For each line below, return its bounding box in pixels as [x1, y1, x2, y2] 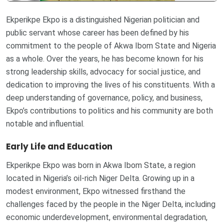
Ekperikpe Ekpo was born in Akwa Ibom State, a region [6, 160, 195, 170]
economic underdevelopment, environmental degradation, [6, 212, 207, 222]
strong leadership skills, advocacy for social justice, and [6, 67, 200, 77]
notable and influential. [6, 119, 84, 129]
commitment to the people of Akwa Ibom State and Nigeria [6, 41, 216, 51]
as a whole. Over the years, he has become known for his [6, 54, 203, 64]
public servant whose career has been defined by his [6, 28, 189, 38]
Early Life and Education [6, 140, 112, 152]
